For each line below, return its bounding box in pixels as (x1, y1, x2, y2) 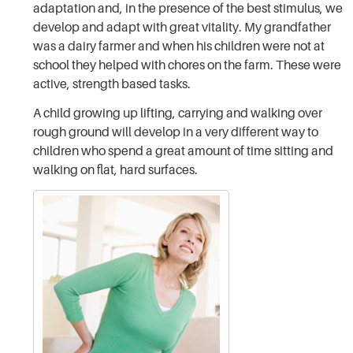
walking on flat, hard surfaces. (33, 162, 199, 177)
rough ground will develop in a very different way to (33, 124, 319, 139)
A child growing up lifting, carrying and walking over (33, 106, 323, 121)
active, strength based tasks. (33, 76, 191, 91)
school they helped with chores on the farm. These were (33, 58, 342, 72)
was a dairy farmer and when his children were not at (33, 39, 325, 54)
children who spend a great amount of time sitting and (33, 143, 334, 158)
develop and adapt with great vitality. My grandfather (33, 20, 332, 35)
